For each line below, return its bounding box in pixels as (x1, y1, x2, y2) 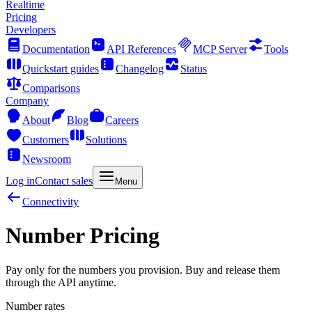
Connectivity (22, 196, 79, 208)
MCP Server (193, 43, 247, 55)
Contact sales (35, 175, 93, 187)
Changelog (116, 63, 164, 75)
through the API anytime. (6, 276, 116, 288)
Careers (105, 114, 139, 126)
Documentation (22, 43, 90, 55)
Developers (6, 24, 56, 36)
